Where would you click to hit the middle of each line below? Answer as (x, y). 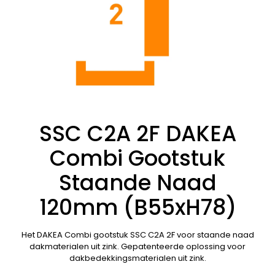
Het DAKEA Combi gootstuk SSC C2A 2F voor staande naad (137, 234)
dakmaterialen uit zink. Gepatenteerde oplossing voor (137, 246)
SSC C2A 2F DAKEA (137, 133)
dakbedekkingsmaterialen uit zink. (137, 258)
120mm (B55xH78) (137, 207)
